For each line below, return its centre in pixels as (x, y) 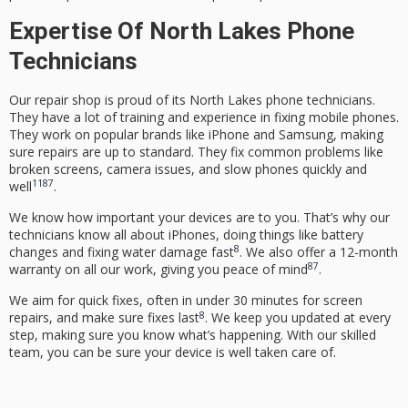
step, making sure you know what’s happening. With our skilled (193, 335)
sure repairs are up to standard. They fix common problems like (196, 151)
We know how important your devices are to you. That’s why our (199, 217)
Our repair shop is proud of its (99, 99)
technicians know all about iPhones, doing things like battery (186, 234)
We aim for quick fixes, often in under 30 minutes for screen (186, 301)
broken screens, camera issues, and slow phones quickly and (188, 168)
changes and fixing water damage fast (122, 251)
